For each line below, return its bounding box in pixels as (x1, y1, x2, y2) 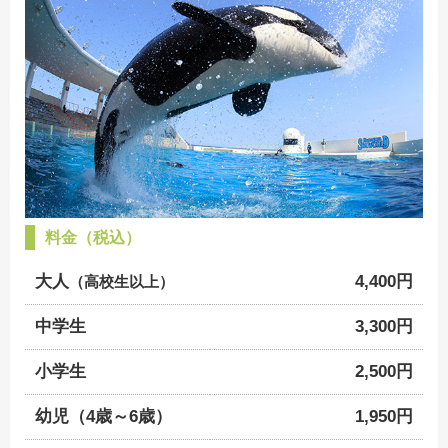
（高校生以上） (69, 273, 174, 291)
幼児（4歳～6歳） (35, 407, 172, 427)
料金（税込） (45, 228, 141, 247)
